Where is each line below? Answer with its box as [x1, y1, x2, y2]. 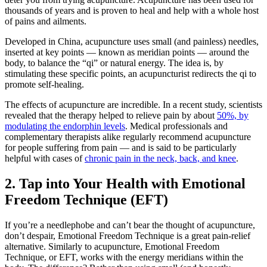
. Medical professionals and [125, 120, 228, 131]
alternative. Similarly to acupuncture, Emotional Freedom [5, 241, 219, 252]
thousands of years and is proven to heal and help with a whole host [5, 5, 259, 15]
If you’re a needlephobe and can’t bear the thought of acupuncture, [5, 219, 255, 230]
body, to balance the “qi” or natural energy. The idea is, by [5, 57, 223, 68]
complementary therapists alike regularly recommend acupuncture [5, 131, 251, 142]
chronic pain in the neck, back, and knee [85, 153, 236, 163]
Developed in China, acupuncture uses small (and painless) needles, [5, 36, 259, 46]
